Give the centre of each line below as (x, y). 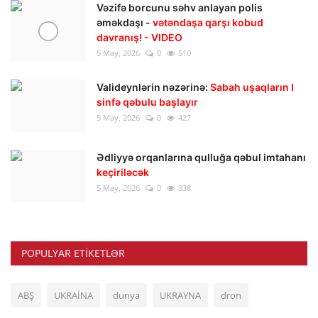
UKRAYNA (180, 296)
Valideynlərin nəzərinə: (153, 87)
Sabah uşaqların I (252, 87)
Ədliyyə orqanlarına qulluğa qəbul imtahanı (201, 158)
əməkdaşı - (125, 23)
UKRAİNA (73, 296)
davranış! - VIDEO (139, 38)
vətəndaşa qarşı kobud (208, 23)
